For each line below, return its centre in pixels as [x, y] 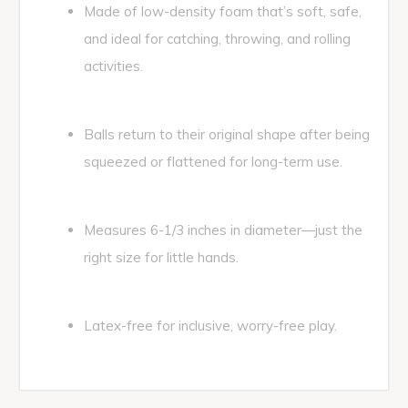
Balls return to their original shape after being [227, 135]
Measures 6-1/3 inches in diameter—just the [223, 230]
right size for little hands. [161, 258]
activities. [113, 66]
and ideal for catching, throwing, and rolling [217, 39]
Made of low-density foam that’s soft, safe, [223, 12]
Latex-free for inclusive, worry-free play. [210, 326]
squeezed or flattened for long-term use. [213, 162]
